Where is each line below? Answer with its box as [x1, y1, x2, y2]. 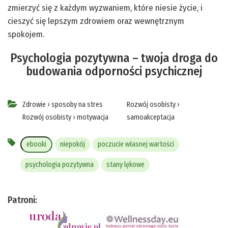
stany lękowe [106, 160, 145, 169]
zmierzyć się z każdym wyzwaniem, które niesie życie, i [8, 3, 203, 14]
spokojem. [8, 29, 44, 40]
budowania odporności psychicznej [26, 64, 202, 79]
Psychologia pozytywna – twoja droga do [10, 51, 218, 66]
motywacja [77, 113, 108, 122]
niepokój [60, 140, 85, 149]
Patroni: [8, 194, 37, 206]
